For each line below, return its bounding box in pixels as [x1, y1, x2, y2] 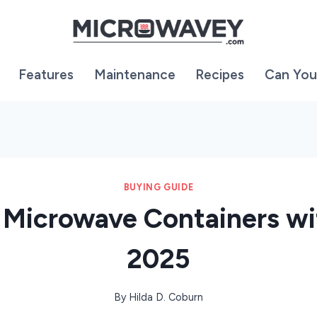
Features [18, 67, 74, 83]
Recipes [195, 67, 244, 83]
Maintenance [93, 67, 175, 83]
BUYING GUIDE [123, 181, 194, 192]
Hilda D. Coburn [129, 291, 204, 304]
